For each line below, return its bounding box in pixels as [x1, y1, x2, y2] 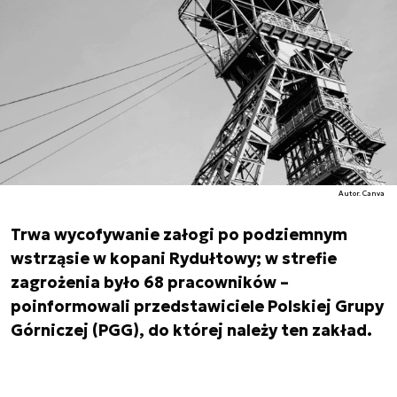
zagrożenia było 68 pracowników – [11, 272, 289, 292]
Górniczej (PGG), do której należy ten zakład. [11, 320, 372, 340]
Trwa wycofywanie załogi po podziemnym [11, 224, 347, 245]
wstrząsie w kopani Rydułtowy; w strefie [11, 248, 337, 269]
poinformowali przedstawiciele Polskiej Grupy [11, 296, 384, 316]
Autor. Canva [339, 189, 385, 198]
